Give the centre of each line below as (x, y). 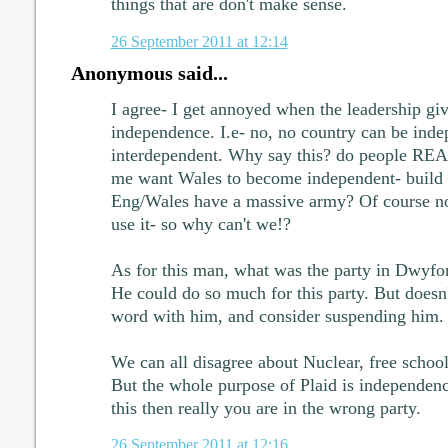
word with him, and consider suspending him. (277, 315)
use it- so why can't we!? (200, 223)
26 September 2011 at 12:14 (199, 41)
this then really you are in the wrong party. (265, 407)
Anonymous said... (149, 72)
